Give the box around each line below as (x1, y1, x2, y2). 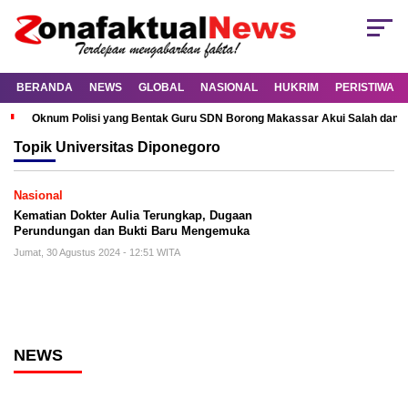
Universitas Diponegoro (56, 139, 220, 156)
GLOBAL (138, 81, 184, 95)
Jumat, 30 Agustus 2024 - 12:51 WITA (14, 247, 180, 259)
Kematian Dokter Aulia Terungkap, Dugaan (14, 209, 252, 223)
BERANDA (16, 81, 73, 95)
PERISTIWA (335, 81, 394, 95)
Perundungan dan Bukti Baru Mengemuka (14, 224, 250, 239)
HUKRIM (274, 81, 319, 95)
